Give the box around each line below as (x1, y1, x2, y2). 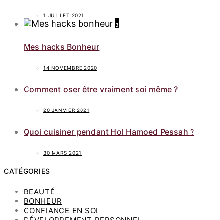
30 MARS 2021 (43, 149, 82, 156)
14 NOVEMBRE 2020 (43, 64, 97, 71)
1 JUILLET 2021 (43, 12, 84, 19)
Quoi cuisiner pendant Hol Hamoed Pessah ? (24, 127, 194, 137)
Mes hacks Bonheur (24, 42, 100, 52)
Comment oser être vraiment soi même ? (24, 84, 178, 94)
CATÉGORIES (4, 167, 50, 176)
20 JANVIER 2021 (43, 107, 90, 113)
